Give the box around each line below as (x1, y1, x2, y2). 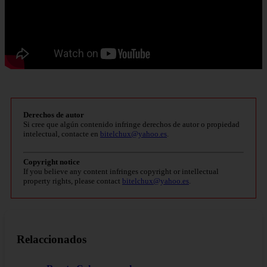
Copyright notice (23, 157, 80, 166)
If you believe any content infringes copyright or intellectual (23, 166, 219, 176)
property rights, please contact (23, 176, 122, 185)
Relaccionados (17, 233, 86, 246)
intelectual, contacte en (23, 129, 100, 138)
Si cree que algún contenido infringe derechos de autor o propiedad (23, 119, 240, 129)
